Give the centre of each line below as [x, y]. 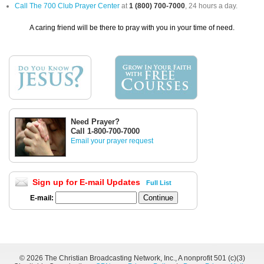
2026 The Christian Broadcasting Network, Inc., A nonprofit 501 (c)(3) [136, 258]
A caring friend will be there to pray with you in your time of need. [132, 28]
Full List [159, 183]
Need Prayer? [95, 122]
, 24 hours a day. [211, 6]
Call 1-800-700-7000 [105, 131]
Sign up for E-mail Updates [88, 182]
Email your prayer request [112, 141]
